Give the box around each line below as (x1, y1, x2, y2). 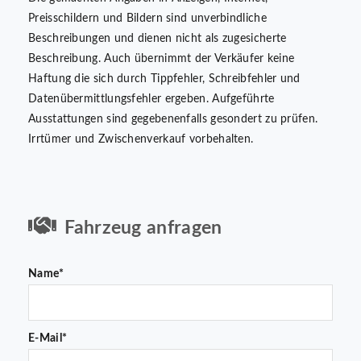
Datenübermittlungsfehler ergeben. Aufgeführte (28, 93, 275, 106)
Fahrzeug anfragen (64, 218, 222, 238)
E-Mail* (28, 333, 68, 345)
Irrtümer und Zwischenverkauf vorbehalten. (28, 134, 254, 146)
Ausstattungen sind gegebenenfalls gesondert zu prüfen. (28, 114, 318, 126)
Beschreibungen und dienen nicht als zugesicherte (28, 33, 287, 45)
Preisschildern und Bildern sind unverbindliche (28, 13, 267, 25)
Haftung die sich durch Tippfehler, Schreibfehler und (28, 73, 301, 85)
